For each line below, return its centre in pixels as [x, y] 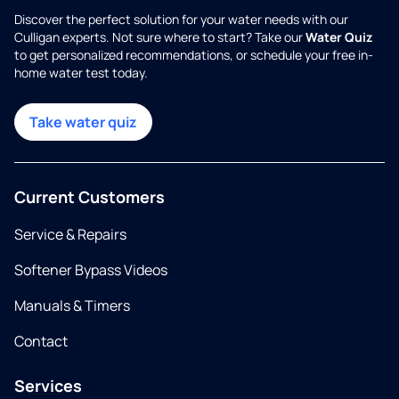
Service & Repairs [70, 234]
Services [48, 386]
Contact [41, 341]
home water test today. [81, 73]
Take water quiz [83, 122]
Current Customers [90, 197]
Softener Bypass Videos [91, 270]
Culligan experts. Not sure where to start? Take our [160, 37]
